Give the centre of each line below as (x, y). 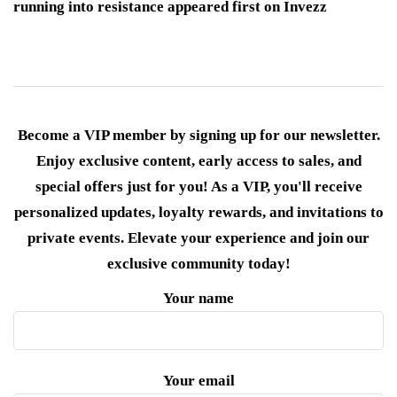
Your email (198, 381)
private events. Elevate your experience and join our (198, 238)
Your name (198, 299)
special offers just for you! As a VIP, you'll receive (198, 187)
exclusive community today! (198, 264)
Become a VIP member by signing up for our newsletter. (198, 136)
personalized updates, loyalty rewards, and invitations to (198, 213)
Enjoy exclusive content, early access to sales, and (198, 161)
